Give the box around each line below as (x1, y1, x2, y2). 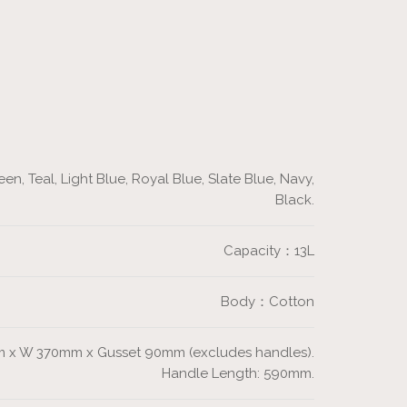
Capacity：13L (223, 243, 314, 260)
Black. (275, 192, 314, 209)
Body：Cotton (221, 293, 314, 311)
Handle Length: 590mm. (162, 365, 314, 382)
